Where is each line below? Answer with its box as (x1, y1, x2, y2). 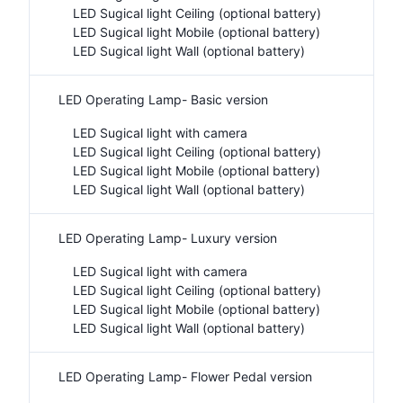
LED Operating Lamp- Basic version (58, 92, 268, 107)
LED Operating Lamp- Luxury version (58, 230, 277, 246)
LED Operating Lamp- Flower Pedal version (58, 369, 312, 384)
